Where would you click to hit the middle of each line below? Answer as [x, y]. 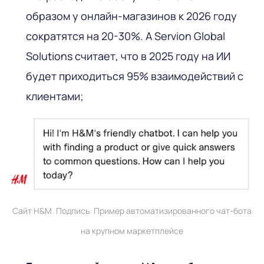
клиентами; [55, 96]
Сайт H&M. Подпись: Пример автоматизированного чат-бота [132, 210]
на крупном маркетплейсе [132, 230]
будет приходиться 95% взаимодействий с [135, 76]
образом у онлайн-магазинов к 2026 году [131, 16]
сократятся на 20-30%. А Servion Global [126, 36]
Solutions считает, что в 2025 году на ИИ [128, 56]
